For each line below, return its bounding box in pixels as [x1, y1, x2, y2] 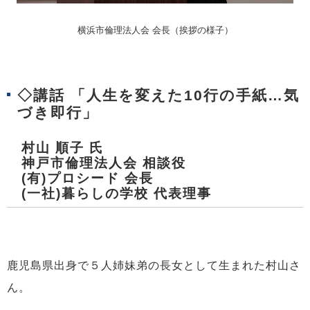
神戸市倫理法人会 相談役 [7, 156, 186, 171]
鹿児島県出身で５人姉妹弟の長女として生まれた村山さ [7, 259, 301, 272]
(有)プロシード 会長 [7, 171, 154, 186]
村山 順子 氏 [7, 140, 104, 156]
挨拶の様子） [179, 24, 233, 35]
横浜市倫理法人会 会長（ [77, 24, 179, 35]
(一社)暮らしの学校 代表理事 [7, 186, 212, 201]
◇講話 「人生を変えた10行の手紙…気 [17, 87, 300, 104]
